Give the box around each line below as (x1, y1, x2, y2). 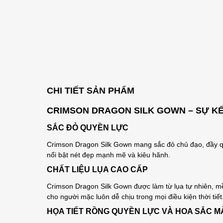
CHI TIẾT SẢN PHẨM (47, 86, 135, 96)
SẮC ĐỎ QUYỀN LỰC (47, 123, 129, 132)
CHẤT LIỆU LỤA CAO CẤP (47, 165, 148, 174)
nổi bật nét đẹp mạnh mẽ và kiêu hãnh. (47, 151, 171, 159)
